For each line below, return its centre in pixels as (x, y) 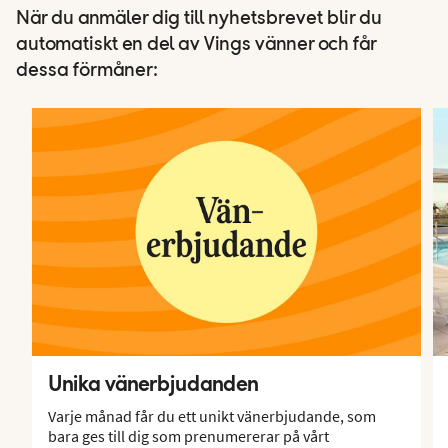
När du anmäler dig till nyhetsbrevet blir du (199, 18)
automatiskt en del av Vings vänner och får (196, 44)
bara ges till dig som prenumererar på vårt (188, 435)
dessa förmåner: (87, 70)
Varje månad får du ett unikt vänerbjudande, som (212, 415)
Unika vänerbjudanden (153, 382)
